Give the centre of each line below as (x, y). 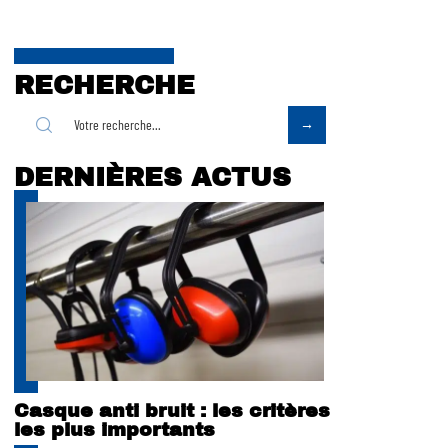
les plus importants (114, 429)
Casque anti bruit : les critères (172, 410)
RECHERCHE (104, 85)
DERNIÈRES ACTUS (152, 177)
